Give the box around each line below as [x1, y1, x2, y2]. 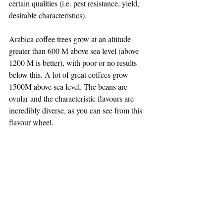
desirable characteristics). [9, 10, 87, 21]
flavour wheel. [9, 117, 54, 128]
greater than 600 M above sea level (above [9, 46, 141, 56]
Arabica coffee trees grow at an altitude [9, 34, 133, 45]
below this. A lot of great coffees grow [9, 69, 130, 80]
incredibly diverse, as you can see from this [9, 105, 144, 116]
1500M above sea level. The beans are [9, 81, 129, 92]
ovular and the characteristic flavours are [9, 93, 136, 104]
